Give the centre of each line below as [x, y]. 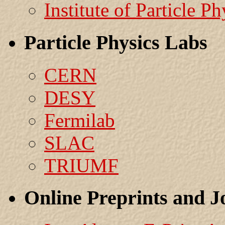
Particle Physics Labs [116, 43]
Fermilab [80, 120]
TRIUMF [81, 165]
